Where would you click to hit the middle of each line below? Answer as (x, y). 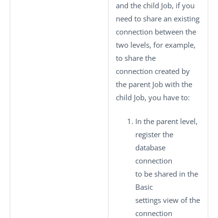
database (150, 147)
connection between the (156, 31)
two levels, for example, (156, 45)
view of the (181, 200)
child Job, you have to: (153, 97)
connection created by (153, 71)
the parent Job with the (154, 84)
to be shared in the (167, 174)
